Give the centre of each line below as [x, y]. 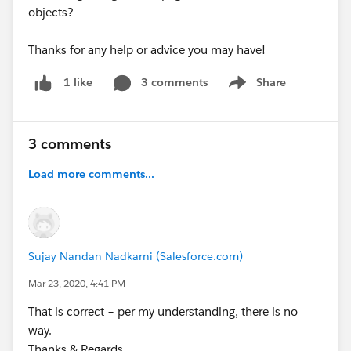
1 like [78, 83]
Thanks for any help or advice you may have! [147, 50]
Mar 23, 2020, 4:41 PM [77, 283]
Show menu [255, 90]
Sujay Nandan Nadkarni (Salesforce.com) [136, 256]
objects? [51, 12]
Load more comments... [91, 174]
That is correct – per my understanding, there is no [163, 311]
